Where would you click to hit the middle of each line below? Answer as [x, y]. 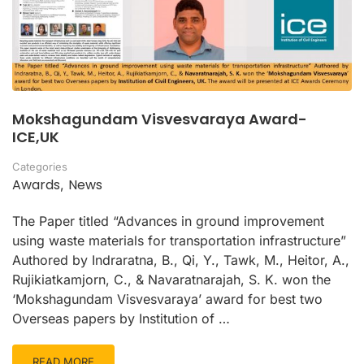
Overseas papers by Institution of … [121, 319]
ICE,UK [36, 137]
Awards [36, 185]
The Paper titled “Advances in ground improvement [168, 221]
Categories [40, 167]
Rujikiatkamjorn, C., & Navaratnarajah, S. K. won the [171, 280]
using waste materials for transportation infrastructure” [179, 241]
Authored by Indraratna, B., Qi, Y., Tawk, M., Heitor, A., [181, 260]
